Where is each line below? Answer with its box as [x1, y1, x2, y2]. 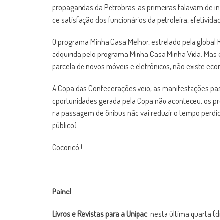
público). [52, 119, 78, 130]
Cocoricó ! [52, 141, 82, 152]
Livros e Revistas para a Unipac [52, 208, 147, 219]
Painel [52, 186, 71, 196]
